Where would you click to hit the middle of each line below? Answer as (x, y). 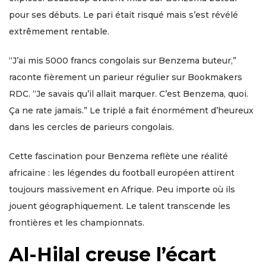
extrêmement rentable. (59, 32)
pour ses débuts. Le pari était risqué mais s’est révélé (123, 15)
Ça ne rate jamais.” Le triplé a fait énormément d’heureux (131, 111)
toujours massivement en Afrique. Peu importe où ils (122, 190)
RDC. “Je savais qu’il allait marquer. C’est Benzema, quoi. (129, 94)
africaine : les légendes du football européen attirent (122, 173)
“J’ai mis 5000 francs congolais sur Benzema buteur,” (123, 61)
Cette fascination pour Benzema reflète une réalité (118, 156)
